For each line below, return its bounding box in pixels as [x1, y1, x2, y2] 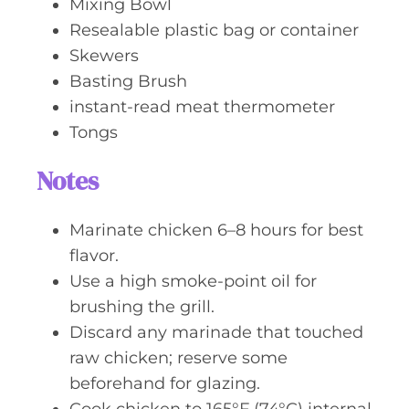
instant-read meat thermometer [69, 97, 335, 117]
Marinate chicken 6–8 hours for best [69, 220, 363, 240]
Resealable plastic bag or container [69, 20, 359, 40]
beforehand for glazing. [69, 373, 260, 393]
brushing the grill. [69, 297, 215, 317]
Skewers [69, 46, 139, 66]
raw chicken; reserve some [69, 348, 288, 368]
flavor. [69, 246, 119, 266]
